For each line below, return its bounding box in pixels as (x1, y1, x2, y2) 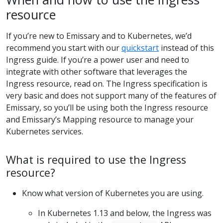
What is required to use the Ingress (6, 152, 186, 167)
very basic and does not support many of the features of (6, 90, 217, 101)
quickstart (121, 42, 159, 53)
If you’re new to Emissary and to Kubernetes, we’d (6, 30, 192, 41)
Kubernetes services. (6, 125, 83, 137)
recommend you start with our (6, 42, 121, 53)
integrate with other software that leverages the (6, 66, 187, 77)
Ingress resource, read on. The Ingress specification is (6, 78, 208, 89)
